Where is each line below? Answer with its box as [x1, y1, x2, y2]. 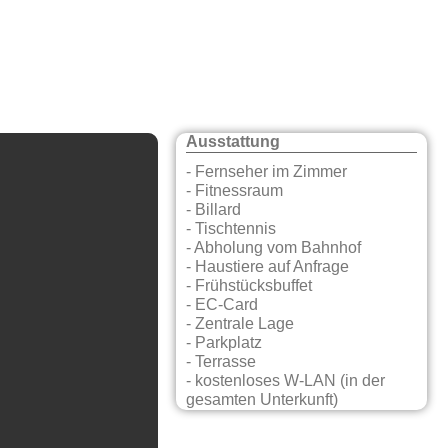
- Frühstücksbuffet [186, 278, 313, 295]
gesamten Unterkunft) [186, 392, 339, 409]
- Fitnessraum [186, 183, 284, 200]
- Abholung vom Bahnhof [186, 240, 362, 257]
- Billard [186, 202, 242, 219]
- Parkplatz [186, 335, 263, 352]
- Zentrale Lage [186, 316, 295, 333]
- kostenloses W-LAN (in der [186, 373, 386, 390]
